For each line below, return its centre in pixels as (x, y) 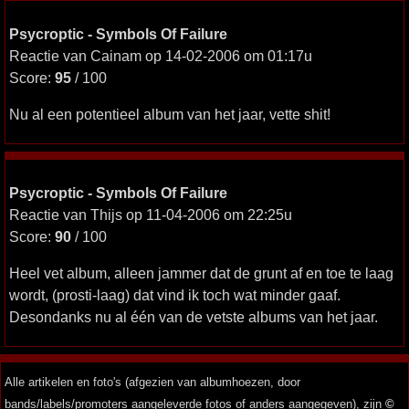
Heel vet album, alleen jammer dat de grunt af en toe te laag (201, 273)
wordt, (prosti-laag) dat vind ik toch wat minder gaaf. (175, 295)
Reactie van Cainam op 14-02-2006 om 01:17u (161, 56)
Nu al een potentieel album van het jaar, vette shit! (170, 114)
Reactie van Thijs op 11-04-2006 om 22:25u (151, 215)
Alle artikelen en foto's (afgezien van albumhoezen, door (152, 382)
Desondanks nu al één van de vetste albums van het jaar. (194, 317)
